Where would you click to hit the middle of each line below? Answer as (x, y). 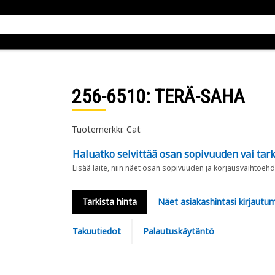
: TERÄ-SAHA (195, 96)
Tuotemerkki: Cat (106, 129)
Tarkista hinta (109, 202)
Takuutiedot (96, 231)
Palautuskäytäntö (178, 231)
